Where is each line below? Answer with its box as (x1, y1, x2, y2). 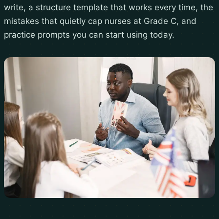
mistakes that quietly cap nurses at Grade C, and (4, 16, 197, 26)
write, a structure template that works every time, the (4, 2, 213, 13)
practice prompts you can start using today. (4, 30, 175, 40)
